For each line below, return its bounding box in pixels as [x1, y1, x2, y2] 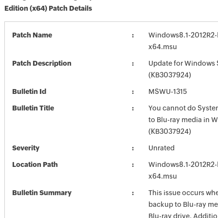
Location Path [12, 161, 58, 168]
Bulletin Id [12, 88, 46, 95]
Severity [12, 144, 39, 152]
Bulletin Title [12, 104, 54, 112]
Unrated [148, 144, 175, 152]
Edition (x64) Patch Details [4, 4, 92, 12]
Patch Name [12, 31, 52, 39]
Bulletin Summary [12, 189, 72, 197]
